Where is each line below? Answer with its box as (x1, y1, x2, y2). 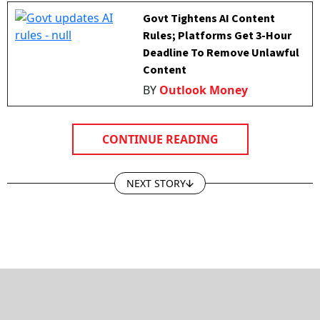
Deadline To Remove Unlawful (143, 45, 300, 61)
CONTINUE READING (101, 131, 219, 148)
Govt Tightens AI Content (143, 11, 276, 27)
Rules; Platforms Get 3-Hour (143, 28, 292, 44)
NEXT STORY (126, 176, 186, 191)
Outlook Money (159, 82, 249, 99)
